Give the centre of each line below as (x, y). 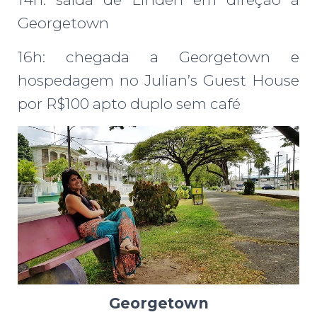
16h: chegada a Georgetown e (158, 57)
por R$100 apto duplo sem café (129, 104)
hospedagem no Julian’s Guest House (158, 81)
